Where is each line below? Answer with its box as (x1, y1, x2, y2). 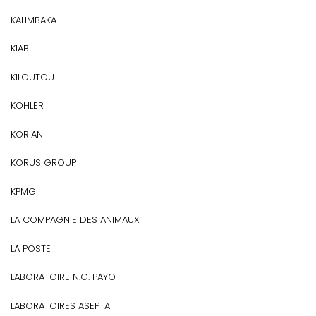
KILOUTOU (11, 70, 54, 84)
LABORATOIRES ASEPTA (11, 298, 110, 312)
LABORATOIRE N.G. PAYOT (11, 270, 121, 284)
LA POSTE (11, 241, 51, 255)
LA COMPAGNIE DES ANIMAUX (11, 213, 140, 226)
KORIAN (11, 127, 43, 141)
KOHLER (11, 99, 44, 112)
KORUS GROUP (11, 156, 76, 169)
